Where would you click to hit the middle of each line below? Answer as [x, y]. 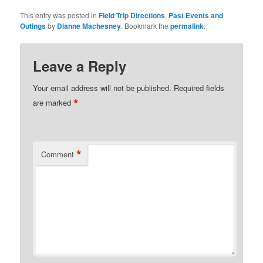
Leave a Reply [80, 65]
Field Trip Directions [132, 16]
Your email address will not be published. [102, 87]
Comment [58, 154]
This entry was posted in [60, 15]
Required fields [199, 87]
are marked [53, 103]
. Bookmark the [146, 26]
